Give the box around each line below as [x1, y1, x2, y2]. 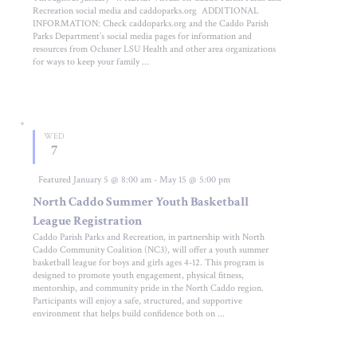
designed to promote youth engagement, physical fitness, [33, 269, 245, 282]
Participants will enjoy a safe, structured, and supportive [33, 295, 243, 308]
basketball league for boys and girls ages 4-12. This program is [33, 257, 265, 269]
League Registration [33, 213, 143, 230]
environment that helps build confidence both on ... [33, 308, 226, 320]
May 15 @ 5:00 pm [159, 174, 231, 186]
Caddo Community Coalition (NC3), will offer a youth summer [33, 244, 269, 257]
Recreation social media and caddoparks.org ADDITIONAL [33, 4, 260, 17]
